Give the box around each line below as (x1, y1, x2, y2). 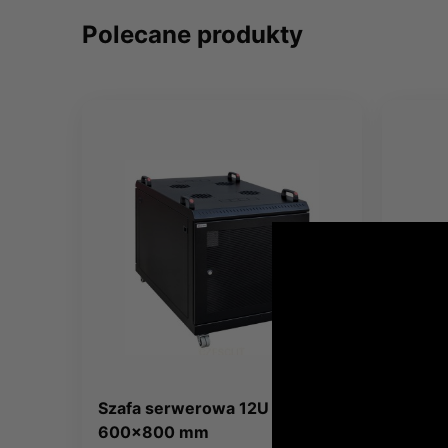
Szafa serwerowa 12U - (98, 397, 281, 418)
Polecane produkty (82, 20, 303, 50)
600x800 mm (98, 421, 209, 442)
